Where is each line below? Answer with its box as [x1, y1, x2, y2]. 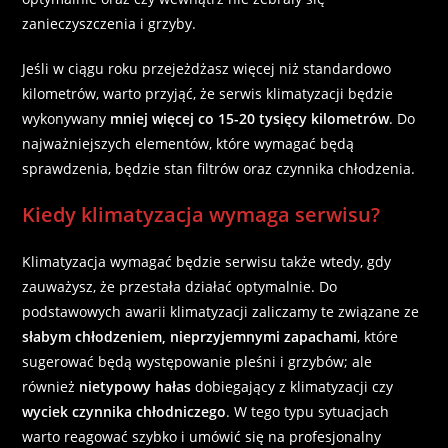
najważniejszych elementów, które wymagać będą [22, 133, 355, 153]
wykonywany [22, 108, 111, 128]
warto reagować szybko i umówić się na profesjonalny [22, 426, 382, 446]
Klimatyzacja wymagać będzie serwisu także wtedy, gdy [22, 251, 392, 271]
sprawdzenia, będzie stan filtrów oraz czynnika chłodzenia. [22, 158, 416, 178]
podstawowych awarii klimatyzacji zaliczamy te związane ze [22, 301, 420, 321]
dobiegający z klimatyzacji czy [191, 376, 394, 396]
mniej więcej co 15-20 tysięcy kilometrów [110, 108, 390, 128]
